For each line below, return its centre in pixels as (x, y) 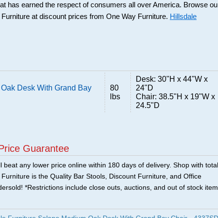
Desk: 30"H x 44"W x (172, 79)
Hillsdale (183, 17)
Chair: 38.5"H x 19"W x (175, 97)
